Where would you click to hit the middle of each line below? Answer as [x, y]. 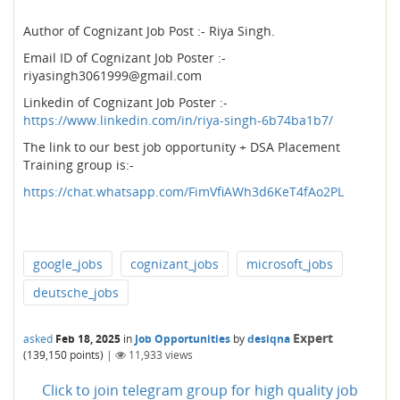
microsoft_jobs [290, 264]
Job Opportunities [183, 339]
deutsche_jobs [76, 292]
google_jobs [68, 264]
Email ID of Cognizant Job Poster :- [125, 58]
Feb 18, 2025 [88, 339]
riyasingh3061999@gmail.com [114, 75]
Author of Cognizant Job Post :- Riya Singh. [149, 31]
